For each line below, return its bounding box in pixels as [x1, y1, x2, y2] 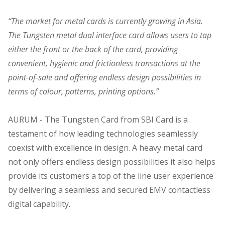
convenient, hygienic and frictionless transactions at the [8, 57, 200, 69]
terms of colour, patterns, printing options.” [8, 85, 159, 97]
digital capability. [8, 198, 70, 209]
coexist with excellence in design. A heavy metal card [8, 142, 202, 153]
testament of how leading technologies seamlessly [8, 128, 198, 139]
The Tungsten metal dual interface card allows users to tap [8, 29, 211, 41]
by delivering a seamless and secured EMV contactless [8, 184, 210, 195]
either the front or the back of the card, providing [8, 43, 178, 55]
